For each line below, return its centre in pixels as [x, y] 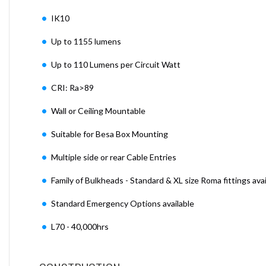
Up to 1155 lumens [86, 41]
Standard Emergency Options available [123, 203]
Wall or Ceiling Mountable [98, 110]
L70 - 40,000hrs [80, 226]
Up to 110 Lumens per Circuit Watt [116, 64]
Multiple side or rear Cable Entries [114, 157]
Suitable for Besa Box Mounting [110, 134]
